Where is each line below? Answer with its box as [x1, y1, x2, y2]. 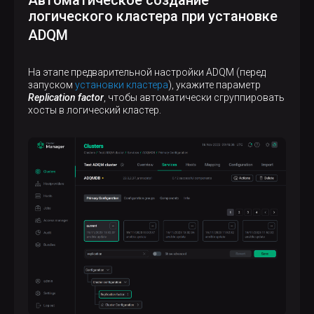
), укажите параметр [168, 79, 261, 90]
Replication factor [28, 92, 104, 103]
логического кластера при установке [28, 8, 278, 25]
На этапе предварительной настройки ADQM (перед [28, 67, 266, 78]
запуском [28, 79, 75, 90]
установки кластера [75, 79, 168, 90]
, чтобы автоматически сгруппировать [104, 92, 285, 103]
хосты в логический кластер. [28, 104, 161, 116]
